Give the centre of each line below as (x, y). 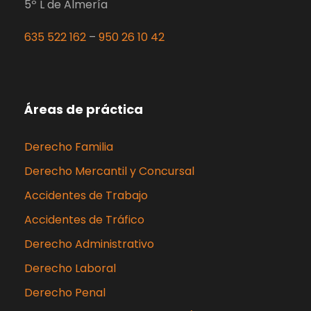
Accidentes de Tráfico (84, 220)
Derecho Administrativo (89, 244)
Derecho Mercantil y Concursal (109, 171)
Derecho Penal (65, 293)
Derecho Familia (69, 147)
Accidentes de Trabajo (86, 196)
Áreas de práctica (84, 110)
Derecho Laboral (70, 269)
